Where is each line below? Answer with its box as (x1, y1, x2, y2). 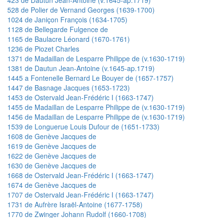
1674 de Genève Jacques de (7, 180, 96, 190)
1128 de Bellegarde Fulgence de (7, 24, 108, 34)
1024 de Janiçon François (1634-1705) (7, 14, 127, 24)
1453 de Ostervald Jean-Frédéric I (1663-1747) (7, 92, 154, 102)
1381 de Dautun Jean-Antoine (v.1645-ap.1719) (7, 63, 155, 73)
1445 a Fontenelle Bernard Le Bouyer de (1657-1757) (7, 73, 174, 83)
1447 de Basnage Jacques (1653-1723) (7, 82, 130, 92)
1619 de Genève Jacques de (7, 141, 96, 151)
